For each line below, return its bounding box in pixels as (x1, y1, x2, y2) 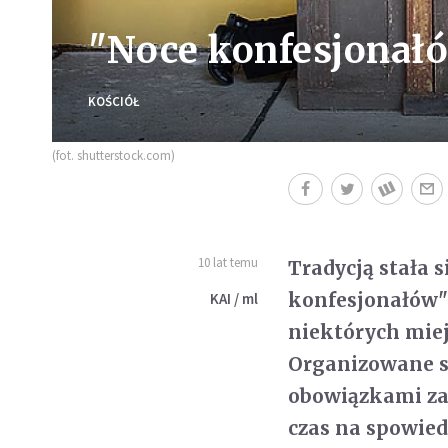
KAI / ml (210, 288, 259, 308)
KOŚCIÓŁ (88, 92, 140, 110)
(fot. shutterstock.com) (52, 146, 175, 164)
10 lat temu (198, 253, 259, 271)
